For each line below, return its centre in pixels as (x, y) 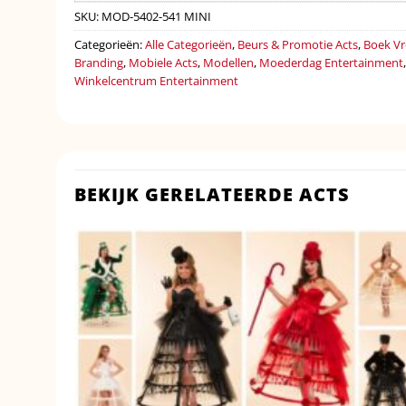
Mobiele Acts (163, 62)
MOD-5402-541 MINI (156, 16)
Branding (99, 62)
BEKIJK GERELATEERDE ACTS (212, 194)
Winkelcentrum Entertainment (156, 80)
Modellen (228, 62)
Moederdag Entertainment (331, 62)
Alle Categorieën (188, 44)
